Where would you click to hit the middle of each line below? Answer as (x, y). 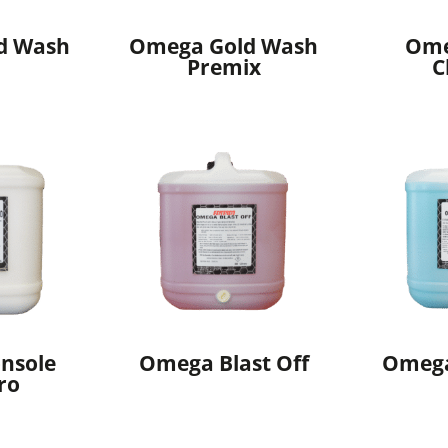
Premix (223, 67)
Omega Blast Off (223, 362)
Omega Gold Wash (224, 46)
